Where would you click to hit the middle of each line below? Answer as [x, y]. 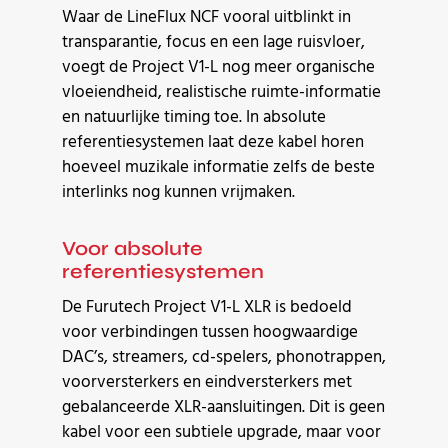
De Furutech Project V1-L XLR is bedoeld [207, 307]
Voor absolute [132, 248]
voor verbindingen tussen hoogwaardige [210, 332]
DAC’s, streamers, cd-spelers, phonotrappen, [224, 357]
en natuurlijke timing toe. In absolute [194, 117]
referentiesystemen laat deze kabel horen [213, 142]
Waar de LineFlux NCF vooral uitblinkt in [206, 17]
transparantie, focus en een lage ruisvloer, [213, 42]
